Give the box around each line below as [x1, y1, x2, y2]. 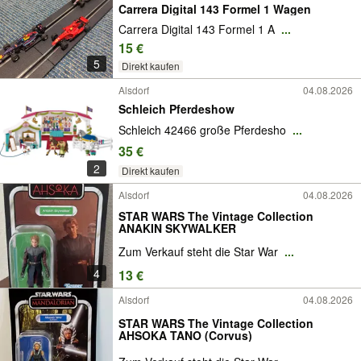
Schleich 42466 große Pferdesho [118, 122, 289, 139]
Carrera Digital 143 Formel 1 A [118, 20, 278, 37]
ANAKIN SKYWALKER [118, 219, 236, 236]
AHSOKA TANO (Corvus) [118, 327, 252, 343]
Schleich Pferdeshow [118, 100, 234, 117]
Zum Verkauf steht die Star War [118, 243, 281, 260]
